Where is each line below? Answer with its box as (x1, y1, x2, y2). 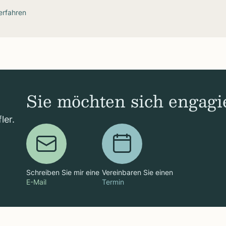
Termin (102, 177, 124, 186)
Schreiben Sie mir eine (26, 167, 99, 177)
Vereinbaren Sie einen (102, 167, 173, 177)
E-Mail (26, 177, 46, 186)
